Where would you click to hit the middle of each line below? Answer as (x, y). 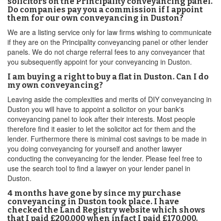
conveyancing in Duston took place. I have (93, 202)
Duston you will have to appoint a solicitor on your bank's (96, 109)
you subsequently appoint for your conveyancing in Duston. (100, 62)
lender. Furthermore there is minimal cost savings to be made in (107, 139)
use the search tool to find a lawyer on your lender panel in (99, 168)
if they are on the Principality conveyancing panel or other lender (108, 42)
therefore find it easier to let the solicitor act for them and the (102, 129)
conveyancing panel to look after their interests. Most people (101, 119)
